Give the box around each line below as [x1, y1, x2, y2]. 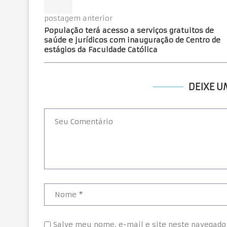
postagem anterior [44, 14, 112, 23]
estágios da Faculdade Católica [44, 45, 158, 55]
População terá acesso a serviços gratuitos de [44, 26, 214, 35]
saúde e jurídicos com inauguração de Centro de [44, 35, 220, 45]
